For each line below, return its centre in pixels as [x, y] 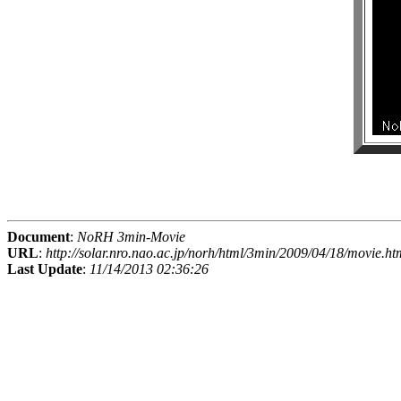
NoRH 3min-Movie [131, 237]
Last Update [45, 269]
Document [38, 237]
